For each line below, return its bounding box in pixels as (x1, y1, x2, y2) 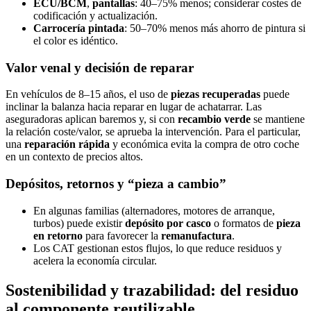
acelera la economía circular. (33, 254, 157, 267)
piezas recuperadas (171, 88, 260, 101)
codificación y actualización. (33, 9, 158, 22)
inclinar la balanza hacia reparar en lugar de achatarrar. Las (6, 101, 262, 113)
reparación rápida (24, 138, 110, 151)
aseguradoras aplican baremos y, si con (6, 113, 178, 126)
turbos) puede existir (33, 217, 125, 229)
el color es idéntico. (33, 34, 118, 47)
